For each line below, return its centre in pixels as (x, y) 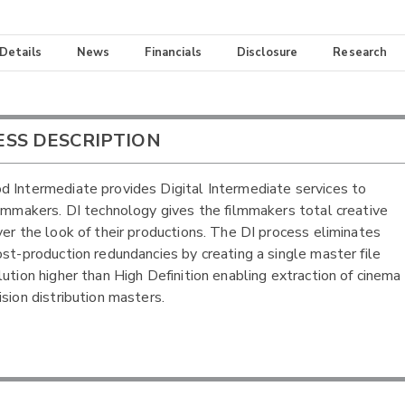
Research (360, 53)
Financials (173, 53)
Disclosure (267, 53)
